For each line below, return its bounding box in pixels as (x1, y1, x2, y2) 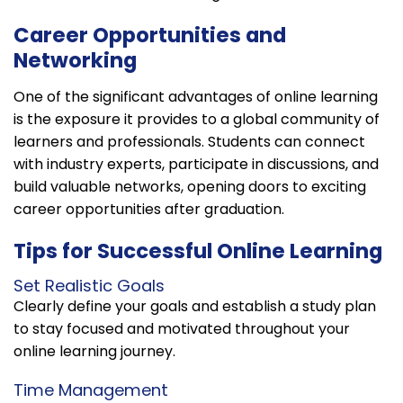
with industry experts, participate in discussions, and (13, 153, 379, 175)
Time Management (13, 378, 168, 401)
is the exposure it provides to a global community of (13, 108, 380, 130)
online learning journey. (13, 340, 175, 362)
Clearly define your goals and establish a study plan (13, 295, 376, 317)
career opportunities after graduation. (13, 198, 284, 219)
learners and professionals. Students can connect (13, 130, 365, 152)
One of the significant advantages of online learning (13, 85, 378, 107)
